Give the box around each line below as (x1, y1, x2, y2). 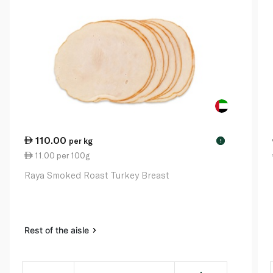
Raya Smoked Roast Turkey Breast (24, 169, 169, 180)
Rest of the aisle (24, 224, 91, 235)
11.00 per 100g (33, 150, 90, 160)
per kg (69, 135, 93, 146)
